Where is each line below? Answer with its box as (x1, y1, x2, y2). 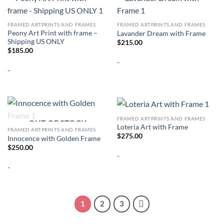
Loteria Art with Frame (116, 123, 188, 131)
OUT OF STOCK (28, 117, 86, 127)
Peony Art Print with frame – (7, 28, 97, 37)
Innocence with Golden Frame (7, 134, 100, 142)
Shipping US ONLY (7, 37, 64, 45)
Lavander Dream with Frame (116, 29, 205, 37)
